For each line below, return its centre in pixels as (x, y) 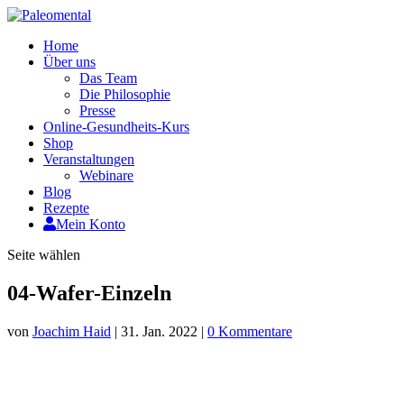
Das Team (108, 78)
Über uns (69, 62)
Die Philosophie (125, 94)
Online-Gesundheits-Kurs (116, 127)
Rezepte (66, 208)
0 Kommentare (250, 331)
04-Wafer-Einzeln (89, 293)
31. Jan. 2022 (159, 331)
